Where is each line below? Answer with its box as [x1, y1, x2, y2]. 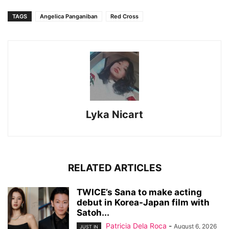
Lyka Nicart [86, 108, 143, 121]
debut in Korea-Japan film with [77, 197, 210, 208]
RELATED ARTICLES [67, 162, 162, 174]
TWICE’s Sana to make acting [77, 187, 202, 198]
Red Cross [110, 13, 139, 20]
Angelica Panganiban [40, 13, 98, 20]
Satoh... [77, 208, 109, 218]
